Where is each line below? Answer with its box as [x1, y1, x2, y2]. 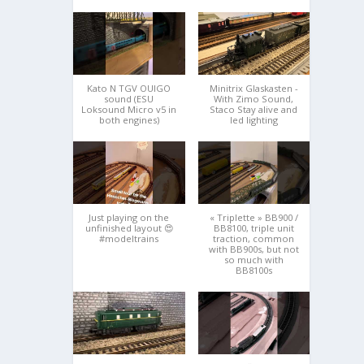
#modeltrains [99, 232, 159, 245]
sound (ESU [104, 93, 154, 106]
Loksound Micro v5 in [81, 103, 177, 116]
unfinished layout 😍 [84, 222, 173, 235]
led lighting [229, 114, 278, 127]
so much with [223, 253, 284, 266]
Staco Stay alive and [210, 103, 298, 116]
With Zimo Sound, [214, 93, 294, 106]
